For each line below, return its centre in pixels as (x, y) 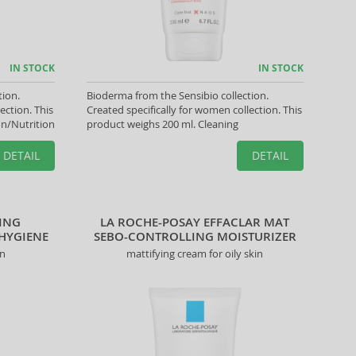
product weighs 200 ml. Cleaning (162, 124)
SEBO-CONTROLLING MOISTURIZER (195, 236)
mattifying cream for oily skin (195, 253)
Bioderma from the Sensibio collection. (177, 95)
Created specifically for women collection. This (194, 110)
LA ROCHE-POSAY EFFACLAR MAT (195, 222)
